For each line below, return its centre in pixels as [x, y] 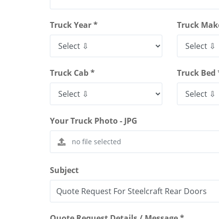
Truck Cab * [72, 73]
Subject [64, 170]
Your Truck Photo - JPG [94, 120]
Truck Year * [74, 25]
